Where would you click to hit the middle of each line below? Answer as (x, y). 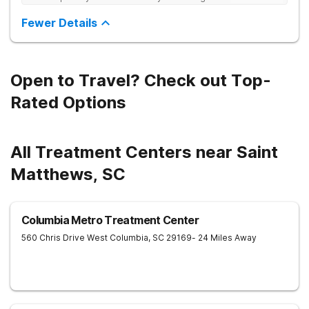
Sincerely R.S (53, 8)
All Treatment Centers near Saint (144, 152)
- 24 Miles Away (224, 238)
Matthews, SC (68, 174)
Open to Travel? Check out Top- (141, 80)
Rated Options (68, 102)
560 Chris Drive (53, 238)
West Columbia (118, 238)
